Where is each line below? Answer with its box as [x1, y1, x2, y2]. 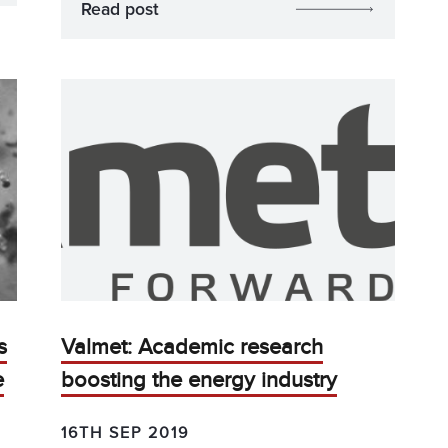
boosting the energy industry [61, 366, 338, 394]
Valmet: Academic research [61, 333, 324, 361]
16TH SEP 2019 [61, 422, 190, 443]
